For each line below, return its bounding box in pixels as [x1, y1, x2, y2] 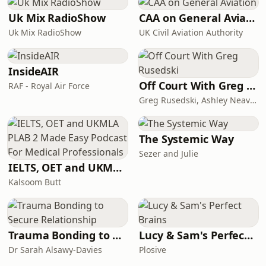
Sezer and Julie [139, 148, 198, 159]
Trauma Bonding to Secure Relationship [112, 228, 122, 242]
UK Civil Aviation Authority [139, 27, 243, 38]
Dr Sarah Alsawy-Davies [8, 244, 102, 255]
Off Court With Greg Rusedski [246, 78, 256, 93]
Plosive [139, 244, 166, 255]
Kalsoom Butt [8, 176, 61, 188]
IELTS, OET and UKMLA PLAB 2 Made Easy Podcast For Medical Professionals [113, 160, 122, 175]
